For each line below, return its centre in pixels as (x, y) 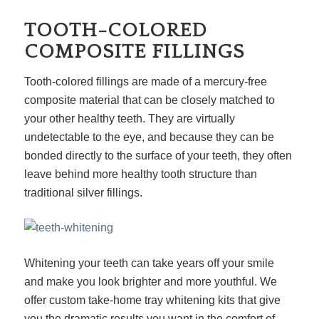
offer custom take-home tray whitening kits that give (152, 300)
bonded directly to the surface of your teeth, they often (158, 155)
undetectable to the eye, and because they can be (149, 137)
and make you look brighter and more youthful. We (150, 281)
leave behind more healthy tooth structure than (140, 174)
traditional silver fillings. (83, 192)
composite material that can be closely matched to (149, 100)
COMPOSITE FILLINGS (134, 51)
